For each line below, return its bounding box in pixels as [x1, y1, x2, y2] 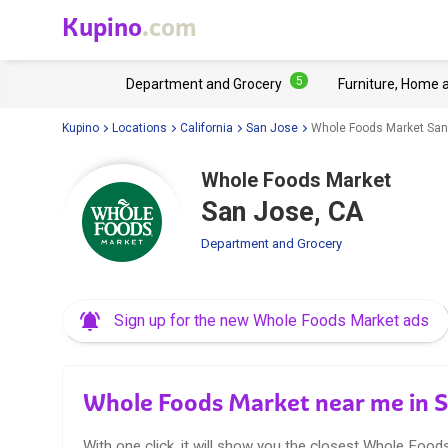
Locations [112, 120, 167, 135]
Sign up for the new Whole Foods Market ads [114, 311, 429, 330]
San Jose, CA [201, 196, 364, 228]
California [180, 120, 233, 135]
